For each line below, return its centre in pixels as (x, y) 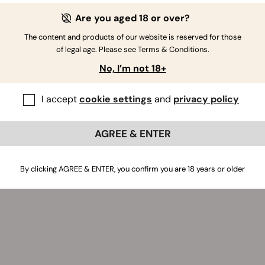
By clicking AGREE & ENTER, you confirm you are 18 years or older (132, 169)
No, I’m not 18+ (132, 68)
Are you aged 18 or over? (132, 18)
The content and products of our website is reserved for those (132, 37)
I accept (60, 99)
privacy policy (206, 99)
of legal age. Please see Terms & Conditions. (132, 49)
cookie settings (116, 99)
